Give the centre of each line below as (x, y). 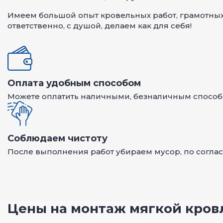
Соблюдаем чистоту (57, 139)
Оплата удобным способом (74, 83)
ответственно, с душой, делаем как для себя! (100, 26)
